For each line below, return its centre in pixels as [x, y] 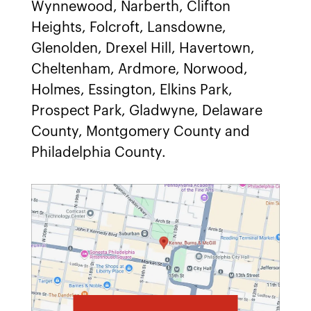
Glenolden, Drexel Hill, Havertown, [143, 49]
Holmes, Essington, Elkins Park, [132, 90]
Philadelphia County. [99, 153]
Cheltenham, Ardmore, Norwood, [140, 69]
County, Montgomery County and [141, 132]
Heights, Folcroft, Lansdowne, [129, 28]
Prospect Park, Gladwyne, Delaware [147, 111]
